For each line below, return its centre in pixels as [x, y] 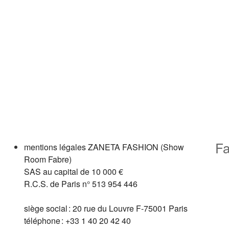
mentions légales [56, 147]
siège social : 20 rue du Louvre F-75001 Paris [106, 208]
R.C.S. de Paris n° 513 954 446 [81, 184]
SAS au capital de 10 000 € [74, 171]
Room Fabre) [48, 159]
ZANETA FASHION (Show [136, 147]
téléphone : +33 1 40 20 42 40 [78, 220]
